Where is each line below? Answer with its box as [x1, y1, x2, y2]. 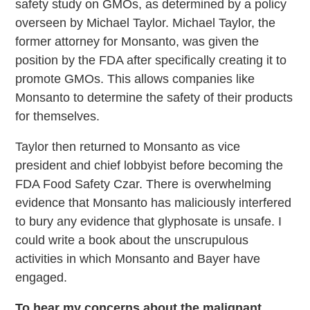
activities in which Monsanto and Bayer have [15, 252, 261, 266]
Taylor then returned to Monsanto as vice [15, 140, 241, 154]
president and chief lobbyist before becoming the [15, 158, 284, 173]
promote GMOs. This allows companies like [15, 72, 255, 86]
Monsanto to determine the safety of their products [15, 91, 293, 105]
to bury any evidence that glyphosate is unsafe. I [15, 215, 282, 229]
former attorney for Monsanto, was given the [15, 35, 259, 49]
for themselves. [15, 109, 100, 124]
